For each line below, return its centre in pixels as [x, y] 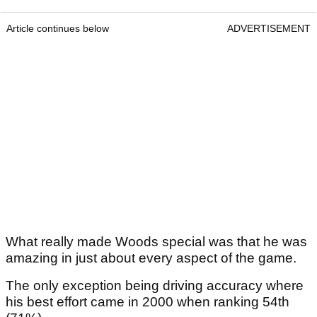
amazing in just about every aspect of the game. [151, 258]
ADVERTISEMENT [269, 29]
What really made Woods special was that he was [156, 242]
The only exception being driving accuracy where [155, 286]
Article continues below [58, 29]
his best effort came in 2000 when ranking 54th [148, 302]
